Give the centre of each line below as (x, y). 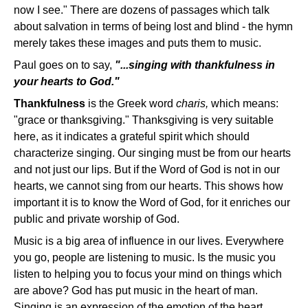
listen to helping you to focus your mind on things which (148, 274)
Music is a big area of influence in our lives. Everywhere (149, 241)
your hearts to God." (67, 82)
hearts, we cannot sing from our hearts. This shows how (148, 186)
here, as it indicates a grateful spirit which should (132, 137)
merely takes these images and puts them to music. (137, 43)
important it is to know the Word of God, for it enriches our (152, 203)
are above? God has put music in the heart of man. (136, 291)
